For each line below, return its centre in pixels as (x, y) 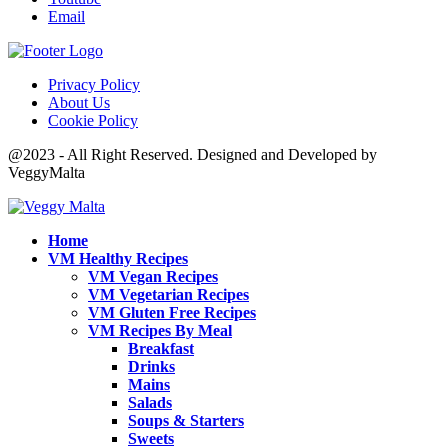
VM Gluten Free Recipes (172, 313)
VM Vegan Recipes (153, 277)
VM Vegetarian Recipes (168, 295)
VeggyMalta (46, 173)
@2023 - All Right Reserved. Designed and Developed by (192, 155)
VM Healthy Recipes (118, 259)
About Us (79, 103)
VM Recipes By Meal (160, 331)
